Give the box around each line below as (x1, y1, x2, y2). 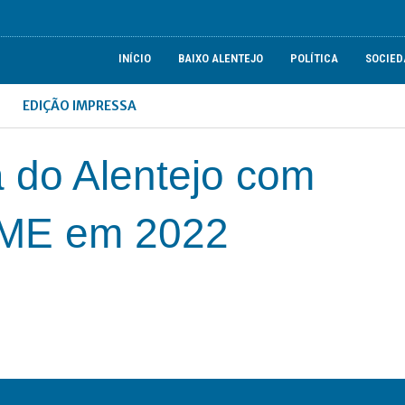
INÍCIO (118, 52, 152, 65)
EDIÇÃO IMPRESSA (23, 98, 137, 114)
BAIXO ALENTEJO (178, 52, 264, 65)
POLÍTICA (290, 52, 339, 65)
